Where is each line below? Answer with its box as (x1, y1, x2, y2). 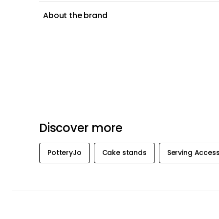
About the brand (43, 10, 108, 21)
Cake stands (102, 148, 147, 158)
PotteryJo (47, 148, 82, 158)
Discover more (39, 120, 123, 136)
